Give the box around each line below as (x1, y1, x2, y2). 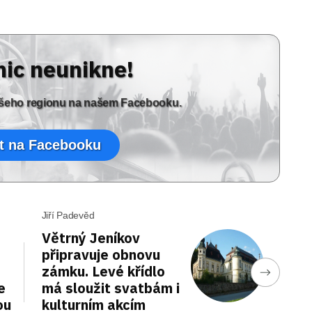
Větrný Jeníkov (41, 228, 140, 247)
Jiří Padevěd (41, 209, 95, 221)
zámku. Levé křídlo (41, 261, 165, 281)
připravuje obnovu (41, 244, 160, 264)
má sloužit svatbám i (41, 278, 180, 297)
